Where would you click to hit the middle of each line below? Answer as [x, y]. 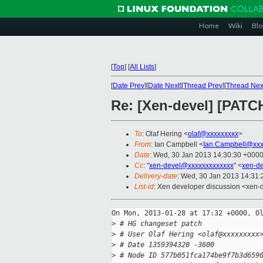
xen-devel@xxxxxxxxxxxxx [191, 166]
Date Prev [129, 86]
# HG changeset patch [159, 224]
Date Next [164, 86]
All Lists [142, 67]
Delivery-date [156, 176]
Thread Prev [203, 86]
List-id [144, 187]
